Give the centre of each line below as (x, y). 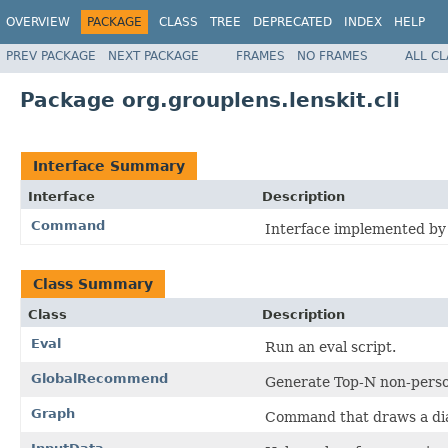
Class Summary (93, 283)
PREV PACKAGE (51, 55)
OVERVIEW (38, 22)
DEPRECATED (292, 22)
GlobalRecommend (99, 378)
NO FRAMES (332, 55)
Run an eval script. (330, 346)
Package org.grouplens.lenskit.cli (210, 99)
